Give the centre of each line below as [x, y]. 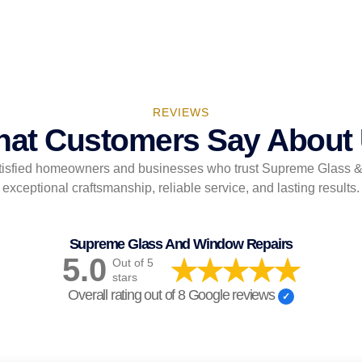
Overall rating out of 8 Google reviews [173, 295]
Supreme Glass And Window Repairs [181, 244]
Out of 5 [133, 263]
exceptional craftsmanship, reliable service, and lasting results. [181, 187]
